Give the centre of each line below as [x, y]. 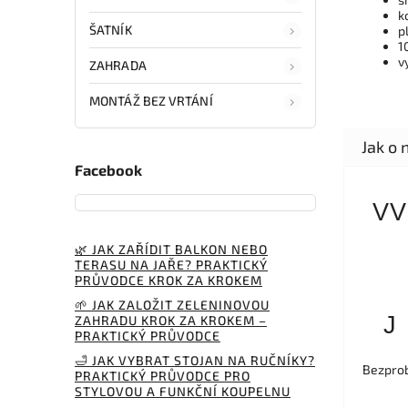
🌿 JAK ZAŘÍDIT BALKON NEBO [171, 249]
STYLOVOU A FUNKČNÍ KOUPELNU [183, 391]
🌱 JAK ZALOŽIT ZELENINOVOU [172, 304]
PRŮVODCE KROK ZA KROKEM [168, 280]
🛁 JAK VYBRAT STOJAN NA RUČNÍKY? [195, 360]
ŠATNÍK [111, 29]
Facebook [108, 170]
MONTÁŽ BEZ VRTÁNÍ [151, 100]
